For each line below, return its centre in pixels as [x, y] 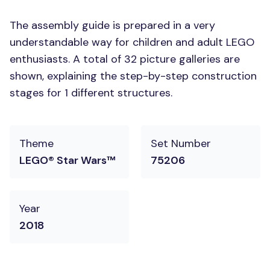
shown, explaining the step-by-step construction [133, 76]
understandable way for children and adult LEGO [132, 42]
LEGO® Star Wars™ [67, 160]
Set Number [181, 143]
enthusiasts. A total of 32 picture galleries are [125, 59]
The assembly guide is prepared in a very [112, 25]
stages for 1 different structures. [91, 93]
